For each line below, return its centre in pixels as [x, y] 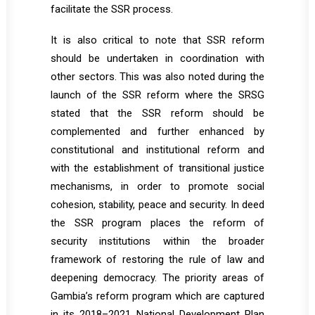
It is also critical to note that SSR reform [157, 40]
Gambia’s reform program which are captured [157, 296]
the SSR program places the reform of [157, 223]
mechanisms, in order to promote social [157, 186]
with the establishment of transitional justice [157, 168]
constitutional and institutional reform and [157, 150]
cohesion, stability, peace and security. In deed [157, 205]
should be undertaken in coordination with [157, 58]
